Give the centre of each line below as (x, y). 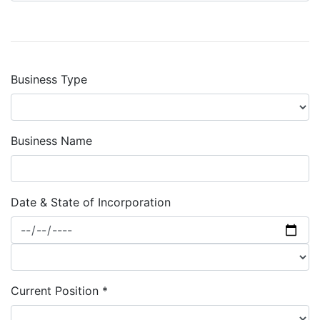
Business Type (49, 79)
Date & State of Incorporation (91, 202)
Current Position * (59, 291)
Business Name (51, 141)
